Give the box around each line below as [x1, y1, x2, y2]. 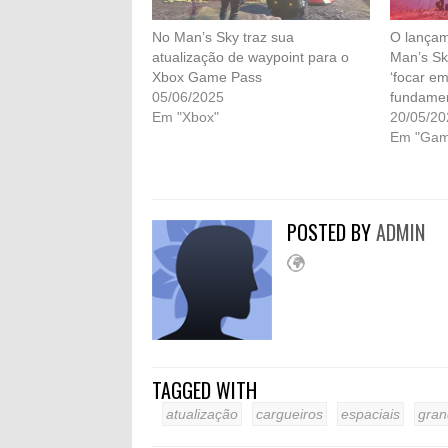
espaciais [341, 406, 400, 423]
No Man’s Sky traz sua [152, 29, 294, 46]
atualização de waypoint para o [152, 49, 349, 66]
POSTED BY [287, 217, 376, 248]
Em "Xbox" [152, 109, 219, 126]
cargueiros [256, 406, 323, 423]
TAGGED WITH [152, 375, 257, 406]
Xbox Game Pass [152, 69, 262, 86]
